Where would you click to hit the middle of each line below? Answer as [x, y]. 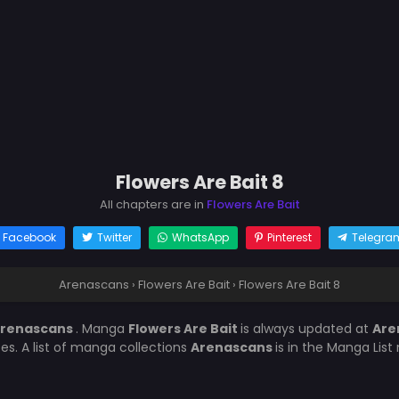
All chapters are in [153, 204]
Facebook [29, 237]
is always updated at [306, 329]
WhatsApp [200, 237]
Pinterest [289, 237]
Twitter [114, 237]
